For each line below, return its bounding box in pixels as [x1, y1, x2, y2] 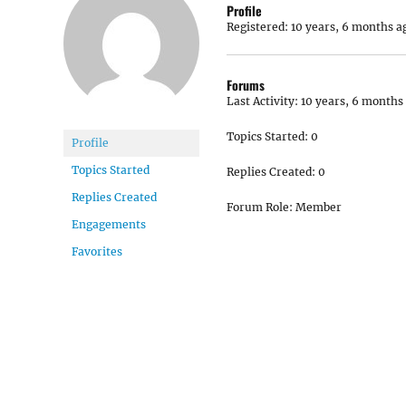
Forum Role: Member [227, 200, 342, 214]
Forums [227, 75, 265, 94]
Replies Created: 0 [227, 165, 325, 179]
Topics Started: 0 [227, 130, 318, 143]
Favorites [72, 245, 122, 258]
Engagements [72, 217, 146, 231]
